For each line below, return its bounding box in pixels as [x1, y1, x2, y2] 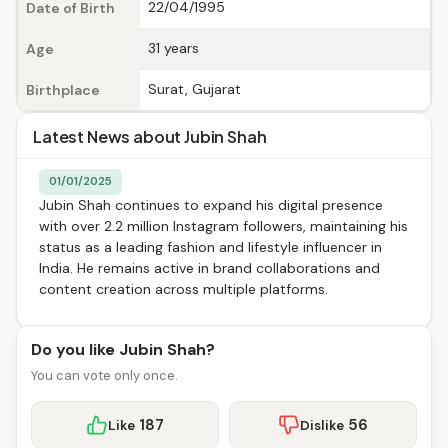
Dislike [300, 416, 344, 434]
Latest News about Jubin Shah [33, 126, 267, 147]
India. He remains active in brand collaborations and [39, 259, 380, 277]
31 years [148, 39, 199, 57]
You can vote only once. [31, 367, 178, 384]
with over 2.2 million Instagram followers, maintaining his [39, 217, 408, 235]
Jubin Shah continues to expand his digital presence [39, 196, 383, 214]
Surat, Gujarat [148, 80, 241, 98]
